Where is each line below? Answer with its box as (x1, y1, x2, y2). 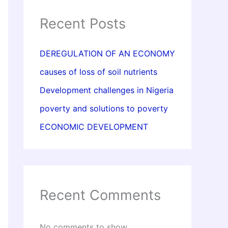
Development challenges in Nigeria (40, 85, 174, 96)
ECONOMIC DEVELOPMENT (40, 122, 148, 132)
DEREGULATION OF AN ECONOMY (40, 48, 175, 59)
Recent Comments (40, 187, 161, 204)
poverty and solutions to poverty (40, 103, 168, 114)
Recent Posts (40, 15, 126, 32)
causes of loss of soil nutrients (40, 67, 157, 77)
